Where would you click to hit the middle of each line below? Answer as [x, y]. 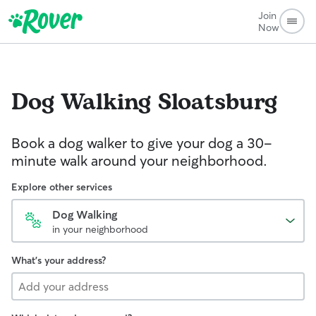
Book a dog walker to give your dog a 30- [142, 143]
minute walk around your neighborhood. [139, 160]
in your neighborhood [100, 229]
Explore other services [62, 187]
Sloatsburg [218, 103]
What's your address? [59, 260]
